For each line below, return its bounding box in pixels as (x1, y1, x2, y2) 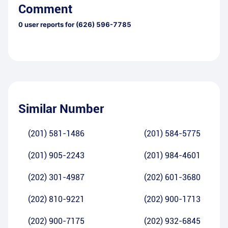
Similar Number (18, 102, 104, 117)
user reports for (23, 20, 74, 29)
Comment (18, 2, 72, 17)
